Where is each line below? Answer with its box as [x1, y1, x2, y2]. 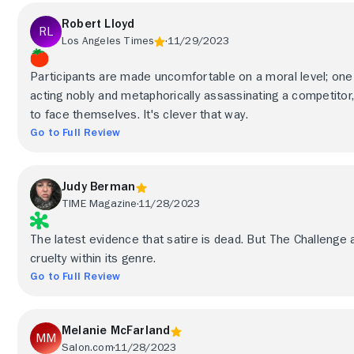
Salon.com [62, 341, 114, 352]
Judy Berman [62, 180, 136, 193]
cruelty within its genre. [30, 252, 156, 265]
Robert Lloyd [62, 17, 135, 30]
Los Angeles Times [62, 35, 154, 46]
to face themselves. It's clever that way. [30, 108, 249, 121]
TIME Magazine [62, 198, 137, 209]
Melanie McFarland [62, 324, 171, 337]
